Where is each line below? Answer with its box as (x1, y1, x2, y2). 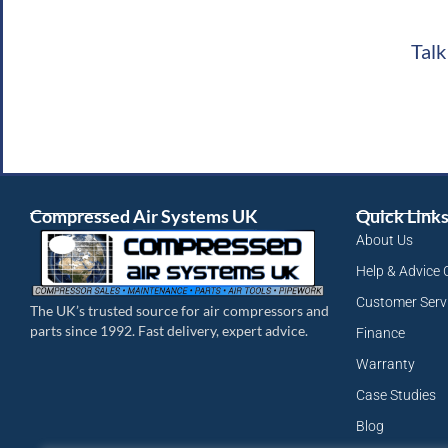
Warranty (356, 356, 415, 373)
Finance (356, 325, 405, 342)
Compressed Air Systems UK (30, 205, 258, 228)
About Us (356, 232, 413, 249)
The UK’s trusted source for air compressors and (30, 301, 329, 319)
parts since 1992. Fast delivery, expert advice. (30, 321, 308, 339)
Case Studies (356, 387, 436, 404)
